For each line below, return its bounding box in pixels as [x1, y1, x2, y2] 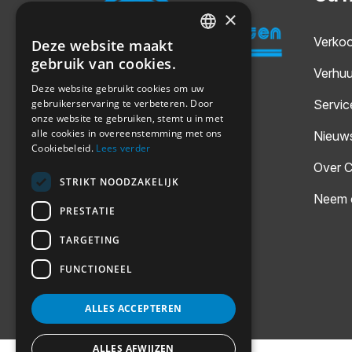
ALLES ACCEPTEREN [85, 302, 182, 315]
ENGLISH [203, 97, 239, 109]
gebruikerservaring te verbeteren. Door [31, 97, 214, 110]
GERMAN [203, 71, 240, 82]
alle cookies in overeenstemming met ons [31, 126, 222, 140]
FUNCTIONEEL [60, 262, 133, 276]
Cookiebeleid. [31, 141, 93, 155]
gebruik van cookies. [31, 54, 176, 73]
